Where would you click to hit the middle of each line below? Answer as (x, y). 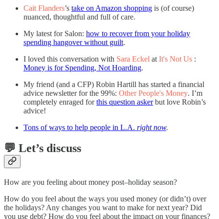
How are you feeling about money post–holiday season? (90, 182)
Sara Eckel (133, 59)
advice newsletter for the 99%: (71, 93)
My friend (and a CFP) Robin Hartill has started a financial (114, 85)
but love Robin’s (179, 102)
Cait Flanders (44, 8)
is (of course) (173, 8)
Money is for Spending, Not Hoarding (82, 68)
